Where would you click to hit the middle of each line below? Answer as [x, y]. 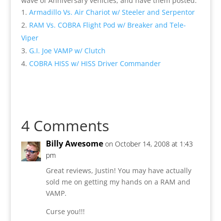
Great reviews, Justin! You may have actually [118, 170]
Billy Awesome [74, 143]
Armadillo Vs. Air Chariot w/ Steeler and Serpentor [112, 12]
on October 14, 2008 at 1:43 [149, 144]
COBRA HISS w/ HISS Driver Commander [95, 63]
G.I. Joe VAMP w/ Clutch [67, 50]
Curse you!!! [65, 211]
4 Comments [65, 125]
